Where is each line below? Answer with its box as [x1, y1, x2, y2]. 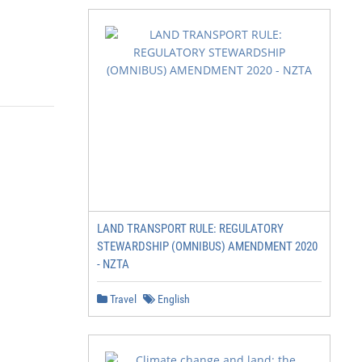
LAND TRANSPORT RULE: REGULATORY [97, 221, 284, 236]
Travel [107, 293, 137, 305]
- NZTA [97, 257, 129, 271]
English [155, 293, 190, 305]
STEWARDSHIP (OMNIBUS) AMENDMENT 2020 [97, 239, 318, 254]
